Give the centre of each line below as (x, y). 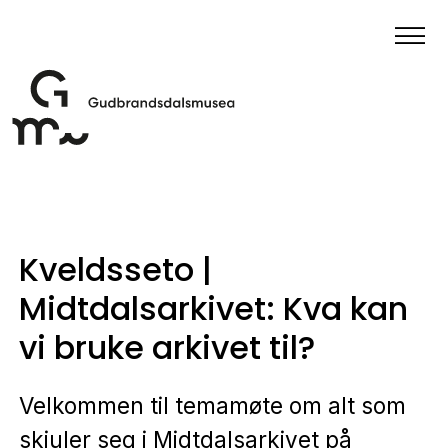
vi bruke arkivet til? (166, 347)
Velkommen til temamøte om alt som (212, 406)
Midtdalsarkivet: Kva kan (213, 308)
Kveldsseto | (115, 269)
